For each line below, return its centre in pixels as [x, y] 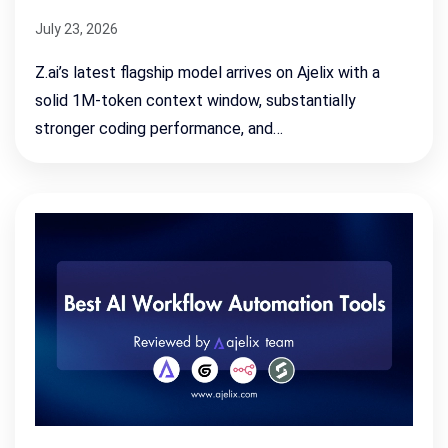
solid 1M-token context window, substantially [195, 101]
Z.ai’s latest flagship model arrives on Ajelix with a [207, 73]
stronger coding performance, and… [159, 129]
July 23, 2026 [76, 29]
